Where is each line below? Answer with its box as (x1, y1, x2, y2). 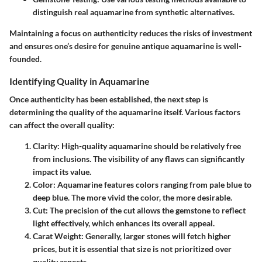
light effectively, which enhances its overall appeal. (33, 218, 215, 228)
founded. (9, 53, 42, 64)
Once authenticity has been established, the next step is (9, 94, 208, 104)
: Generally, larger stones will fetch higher (81, 230, 231, 241)
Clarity (33, 140, 57, 151)
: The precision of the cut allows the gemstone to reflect (46, 205, 246, 215)
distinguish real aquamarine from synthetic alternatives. (33, 6, 235, 17)
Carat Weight (33, 230, 81, 241)
